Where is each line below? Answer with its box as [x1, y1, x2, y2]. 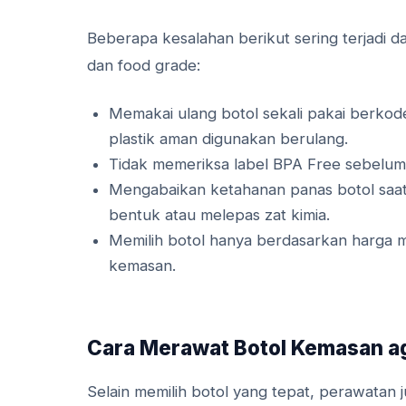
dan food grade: [87, 55, 200, 74]
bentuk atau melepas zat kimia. [109, 205, 330, 224]
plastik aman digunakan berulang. [109, 129, 348, 148]
